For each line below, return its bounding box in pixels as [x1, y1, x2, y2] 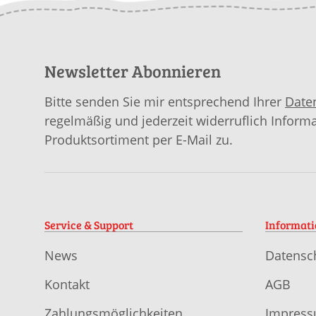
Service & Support [44, 217, 133, 233]
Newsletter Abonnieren [44, 59, 221, 83]
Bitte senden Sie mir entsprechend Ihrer [44, 93, 285, 111]
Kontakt [44, 275, 90, 293]
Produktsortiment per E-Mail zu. [44, 131, 233, 149]
